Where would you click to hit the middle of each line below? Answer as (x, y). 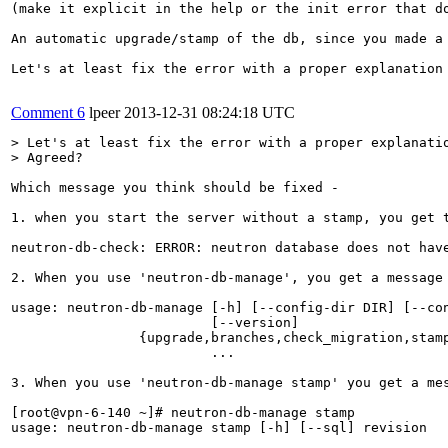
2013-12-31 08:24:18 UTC (209, 112)
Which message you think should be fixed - (175, 187)
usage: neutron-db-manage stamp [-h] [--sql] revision (219, 427)
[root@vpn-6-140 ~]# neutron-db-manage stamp (183, 412)
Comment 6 (48, 112)
